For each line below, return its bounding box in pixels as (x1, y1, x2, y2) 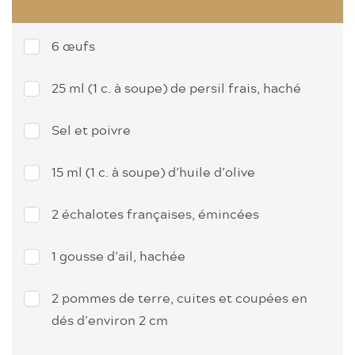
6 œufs (52, 36, 95, 55)
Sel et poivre (52, 120, 131, 139)
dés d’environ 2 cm (52, 310, 168, 330)
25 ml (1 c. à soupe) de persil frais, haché (52, 78, 301, 97)
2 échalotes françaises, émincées (52, 204, 259, 223)
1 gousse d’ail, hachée (52, 246, 185, 265)
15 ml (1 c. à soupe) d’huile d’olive (52, 162, 255, 181)
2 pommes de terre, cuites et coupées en (52, 288, 307, 307)
